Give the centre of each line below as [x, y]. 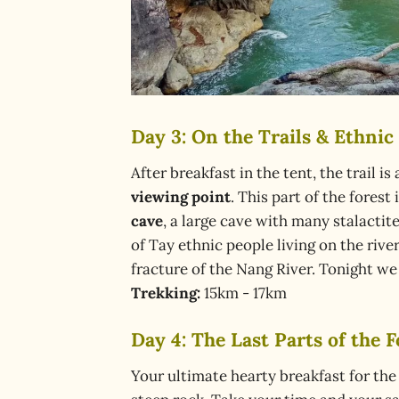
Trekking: [166, 293]
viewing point [181, 196]
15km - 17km [244, 293]
